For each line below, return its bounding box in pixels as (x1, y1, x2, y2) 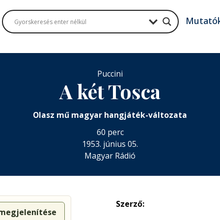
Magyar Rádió (84, 150, 136, 161)
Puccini (97, 68, 123, 79)
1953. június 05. (82, 138, 138, 149)
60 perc (96, 126, 124, 137)
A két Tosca (59, 78, 161, 104)
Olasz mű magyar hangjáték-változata (33, 109, 187, 120)
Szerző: (116, 198, 144, 209)
